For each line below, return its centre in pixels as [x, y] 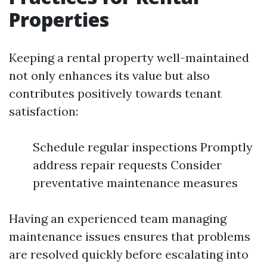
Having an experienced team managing [118, 218]
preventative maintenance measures [135, 183]
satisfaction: [44, 111]
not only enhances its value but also [109, 75]
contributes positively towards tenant [115, 93]
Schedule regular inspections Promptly [143, 147]
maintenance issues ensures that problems [130, 236]
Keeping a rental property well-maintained [129, 58]
